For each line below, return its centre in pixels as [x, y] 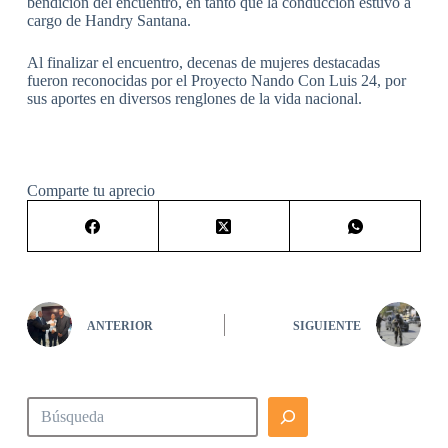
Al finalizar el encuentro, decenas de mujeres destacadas [203, 63]
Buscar [47, 404]
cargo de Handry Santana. [108, 21]
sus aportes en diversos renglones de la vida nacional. [194, 99]
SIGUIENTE [327, 325]
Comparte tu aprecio [90, 191]
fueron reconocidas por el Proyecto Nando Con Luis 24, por [216, 81]
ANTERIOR [119, 325]
